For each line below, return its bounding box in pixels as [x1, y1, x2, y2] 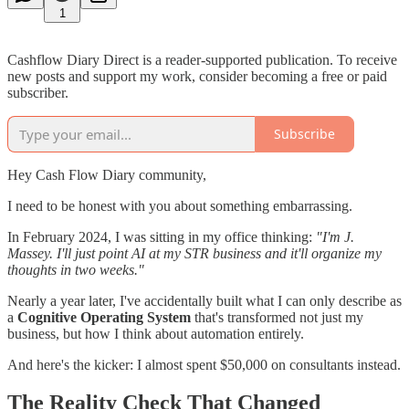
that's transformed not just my [191, 309, 363, 325]
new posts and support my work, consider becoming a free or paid [7, 68, 387, 84]
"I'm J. [316, 228, 354, 245]
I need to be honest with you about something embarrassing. [7, 197, 352, 214]
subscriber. [7, 84, 68, 100]
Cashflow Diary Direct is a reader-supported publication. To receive [7, 51, 397, 68]
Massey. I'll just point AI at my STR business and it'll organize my [7, 245, 382, 261]
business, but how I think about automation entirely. [7, 325, 304, 341]
